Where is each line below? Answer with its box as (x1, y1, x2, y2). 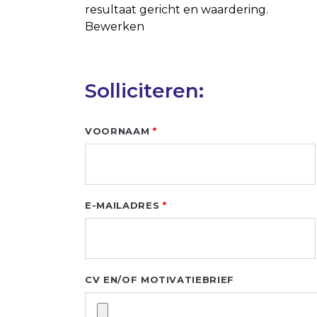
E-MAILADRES (85, 200, 160, 211)
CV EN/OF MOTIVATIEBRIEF (85, 274, 234, 285)
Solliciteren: (85, 79, 204, 103)
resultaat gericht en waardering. (85, 3, 268, 16)
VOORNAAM (85, 125, 150, 137)
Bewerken (85, 20, 144, 33)
